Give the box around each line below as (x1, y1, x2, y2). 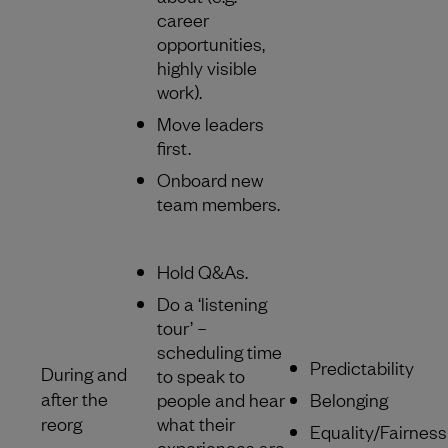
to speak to (157, 362, 245, 387)
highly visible (157, 54, 257, 79)
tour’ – (157, 314, 207, 339)
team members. (157, 190, 284, 215)
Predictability (310, 354, 414, 379)
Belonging (310, 386, 388, 411)
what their (157, 410, 235, 435)
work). (157, 78, 206, 103)
